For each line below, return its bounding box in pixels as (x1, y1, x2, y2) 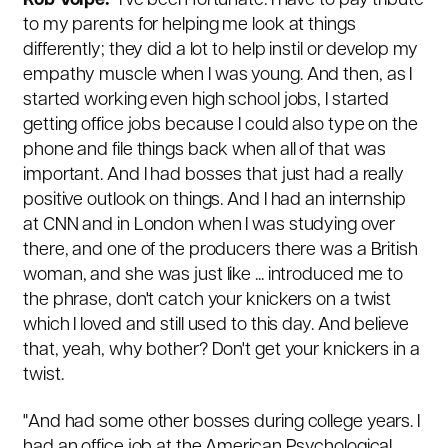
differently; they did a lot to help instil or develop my (23, 41, 419, 60)
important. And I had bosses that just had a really (23, 166, 404, 185)
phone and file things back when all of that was (23, 141, 387, 160)
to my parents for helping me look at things (23, 16, 356, 35)
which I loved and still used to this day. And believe (23, 316, 409, 335)
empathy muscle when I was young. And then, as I (23, 66, 413, 85)
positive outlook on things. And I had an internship (23, 191, 406, 210)
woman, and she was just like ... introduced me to (23, 266, 404, 285)
